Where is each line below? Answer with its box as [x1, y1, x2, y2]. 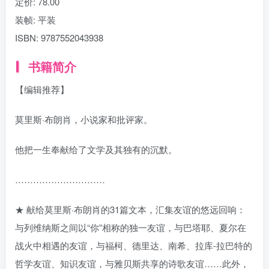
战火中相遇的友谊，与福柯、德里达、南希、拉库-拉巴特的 [15, 239, 252, 252]
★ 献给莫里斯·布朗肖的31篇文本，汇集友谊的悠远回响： [15, 203, 246, 216]
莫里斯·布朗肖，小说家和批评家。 [15, 113, 153, 125]
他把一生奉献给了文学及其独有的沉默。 [15, 143, 177, 156]
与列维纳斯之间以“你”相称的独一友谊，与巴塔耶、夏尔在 [15, 221, 246, 234]
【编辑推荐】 [15, 83, 69, 95]
